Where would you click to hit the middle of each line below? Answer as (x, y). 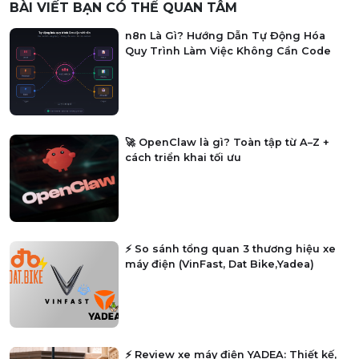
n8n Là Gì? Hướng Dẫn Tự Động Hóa (225, 36)
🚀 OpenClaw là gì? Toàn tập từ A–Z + (227, 142)
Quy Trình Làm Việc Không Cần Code (228, 51)
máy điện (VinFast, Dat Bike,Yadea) (219, 264)
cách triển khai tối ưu (183, 157)
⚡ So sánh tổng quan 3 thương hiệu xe (230, 248)
